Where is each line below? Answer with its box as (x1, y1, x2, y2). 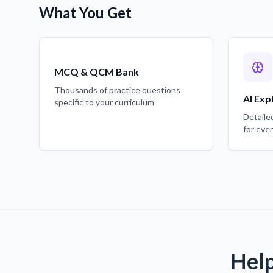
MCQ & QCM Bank (54, 66, 139, 77)
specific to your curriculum (54, 97, 154, 107)
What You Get (39, 4, 132, 21)
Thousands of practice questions (54, 85, 180, 95)
